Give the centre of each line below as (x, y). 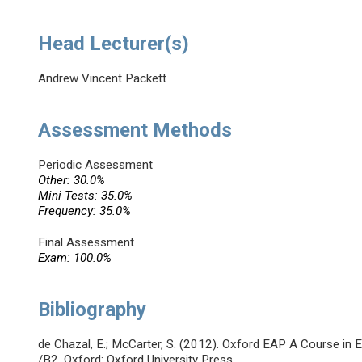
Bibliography (93, 310)
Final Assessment (86, 243)
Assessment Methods (135, 130)
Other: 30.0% (72, 181)
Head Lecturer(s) (114, 44)
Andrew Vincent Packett (103, 79)
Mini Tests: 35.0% (86, 196)
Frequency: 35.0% (85, 211)
